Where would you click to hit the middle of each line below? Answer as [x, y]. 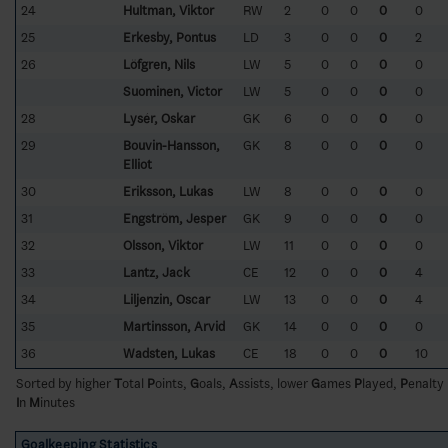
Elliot [137, 164]
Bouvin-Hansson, [171, 145]
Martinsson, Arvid [174, 326]
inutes [57, 402]
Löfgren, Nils [159, 64]
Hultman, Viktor [168, 10]
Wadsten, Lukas [169, 353]
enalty [426, 383]
